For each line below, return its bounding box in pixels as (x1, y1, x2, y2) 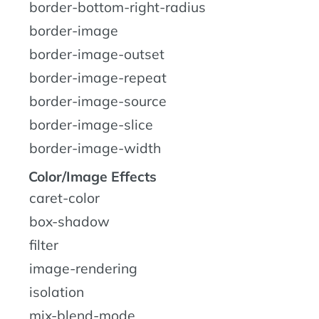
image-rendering (29, 260, 137, 278)
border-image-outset (29, 46, 164, 63)
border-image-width (29, 140, 161, 157)
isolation (29, 283, 84, 301)
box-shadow (29, 213, 110, 231)
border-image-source (29, 93, 167, 110)
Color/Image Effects (28, 168, 157, 186)
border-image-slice (29, 116, 153, 134)
